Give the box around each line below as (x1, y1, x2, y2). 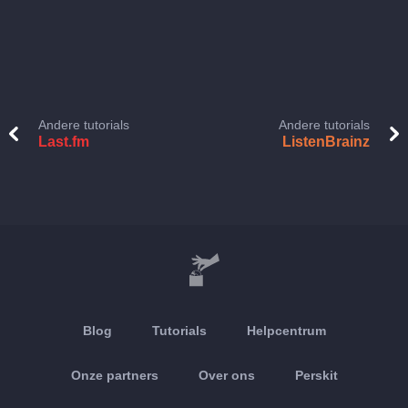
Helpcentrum (246, 323, 326, 338)
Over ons (198, 368, 255, 382)
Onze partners (70, 368, 158, 382)
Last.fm (38, 134, 89, 149)
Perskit (294, 368, 338, 382)
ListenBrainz (282, 134, 370, 149)
